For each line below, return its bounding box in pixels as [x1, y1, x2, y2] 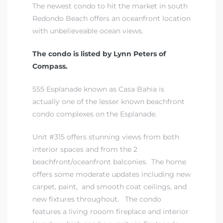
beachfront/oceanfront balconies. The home [32, 157, 186, 166]
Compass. [32, 61, 68, 71]
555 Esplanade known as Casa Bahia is [32, 84, 164, 94]
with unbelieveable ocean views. [32, 26, 143, 35]
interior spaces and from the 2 [32, 144, 137, 154]
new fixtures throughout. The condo [32, 194, 161, 204]
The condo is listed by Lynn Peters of [32, 49, 166, 58]
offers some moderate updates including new [32, 169, 191, 179]
